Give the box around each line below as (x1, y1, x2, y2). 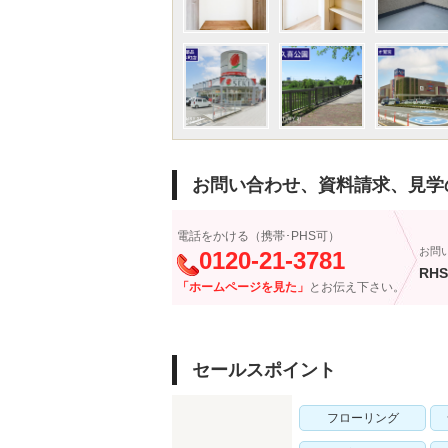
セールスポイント (192, 360, 336, 380)
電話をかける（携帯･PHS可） (177, 229, 340, 243)
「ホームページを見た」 (177, 280, 309, 294)
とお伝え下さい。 (309, 280, 405, 294)
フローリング (326, 411, 399, 425)
